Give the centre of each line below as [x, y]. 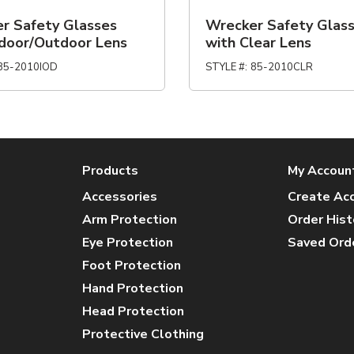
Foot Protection [131, 265]
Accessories [119, 197]
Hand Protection [132, 288]
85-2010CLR [281, 67]
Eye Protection [127, 243]
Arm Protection [129, 220]
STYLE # [225, 67]
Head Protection [133, 311]
